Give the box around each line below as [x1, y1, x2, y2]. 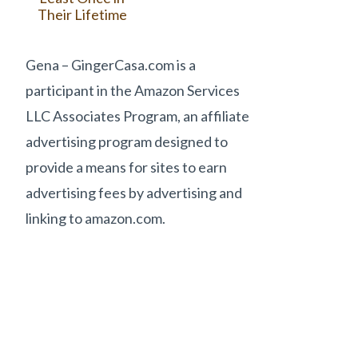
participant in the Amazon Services [26, 81, 241, 99]
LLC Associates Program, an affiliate [26, 106, 250, 125]
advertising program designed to [26, 132, 229, 150]
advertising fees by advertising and [26, 183, 243, 201]
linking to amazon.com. [26, 209, 166, 227]
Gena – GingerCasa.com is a [26, 55, 197, 74]
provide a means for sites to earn [26, 157, 228, 176]
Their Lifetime [37, 5, 127, 23]
